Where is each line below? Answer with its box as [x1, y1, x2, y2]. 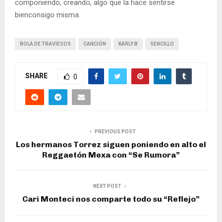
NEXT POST [93, 183, 121, 189]
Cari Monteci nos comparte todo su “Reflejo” [22, 194, 200, 204]
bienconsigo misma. [15, 10, 80, 20]
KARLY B [118, 41, 138, 47]
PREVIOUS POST [94, 129, 136, 135]
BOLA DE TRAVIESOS [20, 41, 71, 47]
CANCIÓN [83, 41, 106, 47]
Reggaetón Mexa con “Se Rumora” [42, 150, 180, 160]
